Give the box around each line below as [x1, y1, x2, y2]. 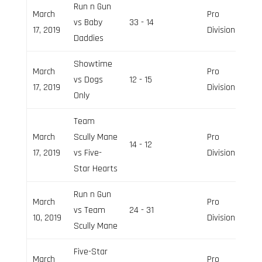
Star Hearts [73, 162, 118, 175]
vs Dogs [73, 73, 103, 86]
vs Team [73, 204, 105, 216]
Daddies [73, 32, 104, 44]
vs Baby [73, 16, 102, 29]
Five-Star [73, 245, 108, 258]
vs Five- [73, 146, 102, 159]
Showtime [73, 57, 112, 70]
